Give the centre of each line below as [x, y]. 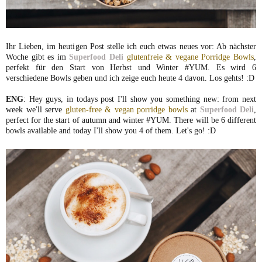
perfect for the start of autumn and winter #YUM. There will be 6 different [131, 120]
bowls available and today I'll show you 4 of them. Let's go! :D [111, 130]
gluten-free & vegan [99, 109]
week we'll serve [36, 109]
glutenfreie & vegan [161, 56]
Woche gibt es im [38, 56]
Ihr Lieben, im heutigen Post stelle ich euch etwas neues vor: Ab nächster [131, 46]
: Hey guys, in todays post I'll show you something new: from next [140, 99]
